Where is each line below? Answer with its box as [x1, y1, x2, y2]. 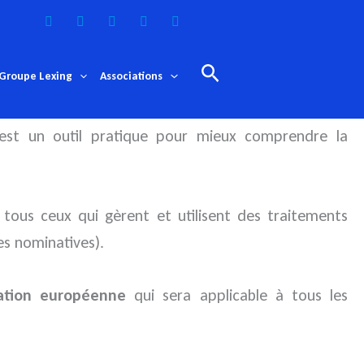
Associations [100, 69, 163, 84]
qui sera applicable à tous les [126, 285, 349, 305]
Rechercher [199, 58, 298, 84]
